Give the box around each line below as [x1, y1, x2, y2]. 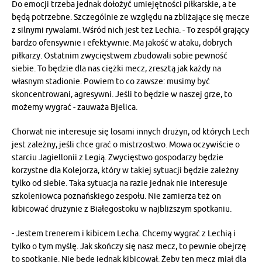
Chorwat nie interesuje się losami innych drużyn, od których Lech [12, 126, 250, 137]
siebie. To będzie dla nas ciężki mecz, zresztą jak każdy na [12, 63, 221, 74]
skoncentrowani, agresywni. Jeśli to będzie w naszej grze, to [12, 89, 232, 99]
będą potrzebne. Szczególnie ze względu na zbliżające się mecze [12, 12, 250, 22]
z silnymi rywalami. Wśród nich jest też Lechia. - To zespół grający [12, 25, 249, 35]
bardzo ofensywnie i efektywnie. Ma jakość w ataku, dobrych [12, 37, 232, 48]
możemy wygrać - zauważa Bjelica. [12, 102, 137, 112]
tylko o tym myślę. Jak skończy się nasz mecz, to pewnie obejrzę [12, 241, 246, 251]
